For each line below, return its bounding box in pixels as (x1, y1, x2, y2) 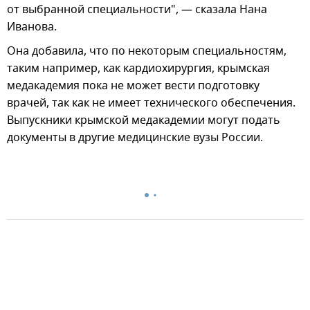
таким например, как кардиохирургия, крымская (7, 60, 270, 77)
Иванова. (7, 18, 57, 35)
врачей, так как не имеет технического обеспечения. (7, 94, 295, 111)
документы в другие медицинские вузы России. (7, 129, 263, 146)
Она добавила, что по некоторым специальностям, (7, 42, 286, 60)
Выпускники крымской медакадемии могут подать (7, 111, 280, 129)
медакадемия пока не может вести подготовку (7, 77, 259, 94)
